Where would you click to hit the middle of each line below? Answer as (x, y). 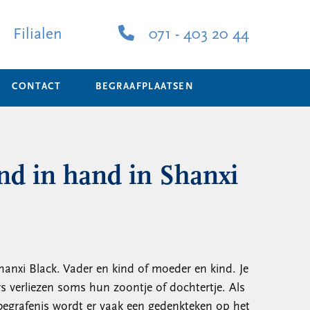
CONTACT (37, 87)
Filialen (36, 35)
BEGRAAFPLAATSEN (145, 87)
